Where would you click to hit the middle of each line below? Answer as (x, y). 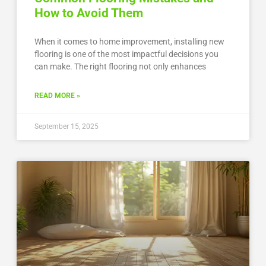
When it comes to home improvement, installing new (129, 41)
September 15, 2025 (66, 126)
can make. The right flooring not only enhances (120, 66)
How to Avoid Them (88, 13)
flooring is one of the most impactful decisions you (126, 54)
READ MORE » (57, 95)
